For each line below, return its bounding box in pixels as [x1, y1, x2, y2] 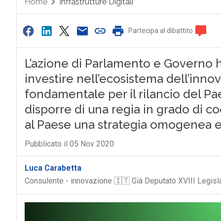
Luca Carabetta [24, 163, 81, 173]
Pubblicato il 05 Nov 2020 [24, 139, 114, 148]
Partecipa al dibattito [128, 27, 193, 35]
